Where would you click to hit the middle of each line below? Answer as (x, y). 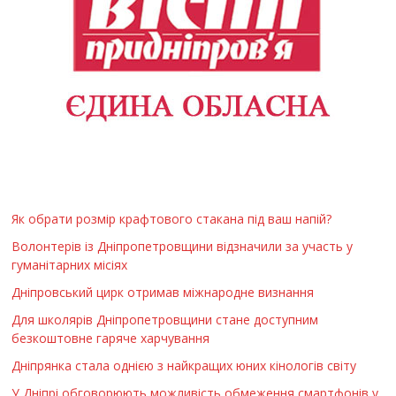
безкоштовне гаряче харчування (111, 338)
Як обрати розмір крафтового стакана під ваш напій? (172, 218)
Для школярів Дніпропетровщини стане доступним (165, 319)
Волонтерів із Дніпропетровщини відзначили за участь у (183, 246)
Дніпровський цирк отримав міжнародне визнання (163, 292)
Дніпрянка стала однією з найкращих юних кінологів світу (184, 365)
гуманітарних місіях (70, 264)
